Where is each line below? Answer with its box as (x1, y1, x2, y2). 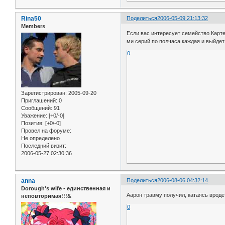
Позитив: (21, 120, 44, 126)
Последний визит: (21, 142, 66, 149)
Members (21, 23, 45, 30)
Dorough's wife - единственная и (21, 185, 110, 191)
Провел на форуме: (21, 127, 71, 134)
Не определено (21, 135, 60, 141)
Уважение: (21, 112, 47, 119)
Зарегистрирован (21, 89, 65, 96)
